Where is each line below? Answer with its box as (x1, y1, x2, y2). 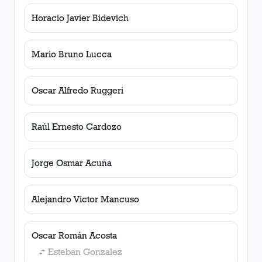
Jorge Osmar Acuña (32, 157, 112, 168)
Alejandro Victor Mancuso (32, 194, 139, 205)
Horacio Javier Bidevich (32, 12, 129, 23)
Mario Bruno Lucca (32, 49, 112, 60)
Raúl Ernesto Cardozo (32, 121, 122, 132)
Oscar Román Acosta (32, 230, 117, 241)
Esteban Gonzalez (48, 246, 122, 257)
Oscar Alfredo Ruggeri (32, 85, 123, 96)
